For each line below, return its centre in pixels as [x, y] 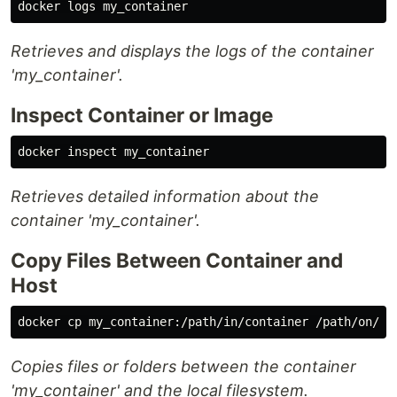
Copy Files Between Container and [177, 261]
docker [43, 322]
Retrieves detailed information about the [165, 197]
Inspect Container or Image [142, 115]
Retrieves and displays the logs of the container [192, 51]
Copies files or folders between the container [183, 367]
